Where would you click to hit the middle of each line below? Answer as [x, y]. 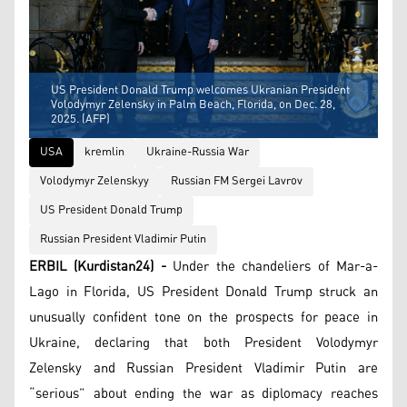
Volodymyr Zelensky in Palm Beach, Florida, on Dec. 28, [193, 104]
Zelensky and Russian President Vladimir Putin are [203, 368]
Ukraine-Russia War [198, 152]
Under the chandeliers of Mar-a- [272, 266]
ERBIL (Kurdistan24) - [98, 266]
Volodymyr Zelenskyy [94, 181]
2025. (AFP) [80, 119]
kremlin [104, 152]
